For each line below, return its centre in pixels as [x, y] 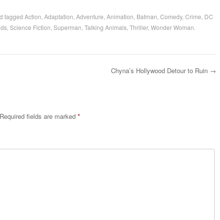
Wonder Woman [172, 27]
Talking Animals [105, 27]
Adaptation [58, 16]
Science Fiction [30, 27]
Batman [147, 16]
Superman [67, 27]
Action [33, 16]
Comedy [171, 16]
